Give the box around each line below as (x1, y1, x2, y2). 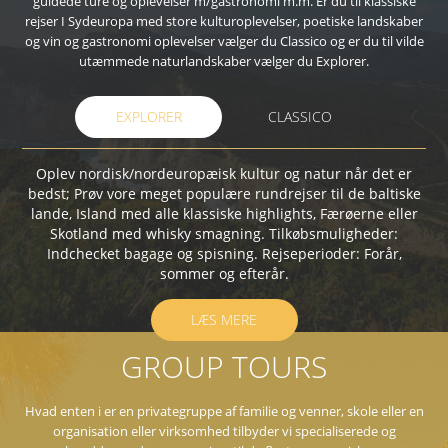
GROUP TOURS (121, 346, 327, 387)
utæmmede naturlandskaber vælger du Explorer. (79, 52, 369, 70)
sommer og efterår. (159, 264, 289, 283)
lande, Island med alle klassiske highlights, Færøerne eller (30, 204, 418, 223)
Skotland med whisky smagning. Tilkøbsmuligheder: (50, 224, 398, 243)
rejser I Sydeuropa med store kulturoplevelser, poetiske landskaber (25, 12, 423, 30)
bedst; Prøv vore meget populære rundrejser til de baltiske (27, 184, 421, 203)
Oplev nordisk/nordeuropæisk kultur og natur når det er (36, 164, 412, 183)
